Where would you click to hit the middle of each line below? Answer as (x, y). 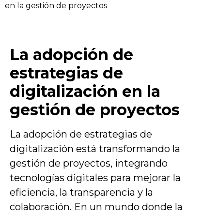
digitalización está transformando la (95, 149)
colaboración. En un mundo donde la (96, 207)
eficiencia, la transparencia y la (81, 192)
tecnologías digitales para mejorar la (95, 178)
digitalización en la (85, 91)
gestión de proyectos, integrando (89, 163)
